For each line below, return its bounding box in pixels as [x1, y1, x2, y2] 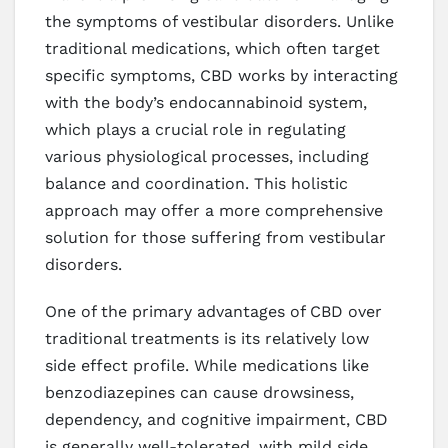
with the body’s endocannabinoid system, [45, 92, 367, 112]
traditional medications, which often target [45, 38, 380, 58]
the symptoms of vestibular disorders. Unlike [45, 11, 394, 31]
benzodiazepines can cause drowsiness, [45, 382, 354, 402]
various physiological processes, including [45, 146, 369, 166]
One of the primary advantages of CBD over [45, 301, 382, 321]
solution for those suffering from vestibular [45, 227, 386, 247]
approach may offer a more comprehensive [45, 200, 383, 220]
